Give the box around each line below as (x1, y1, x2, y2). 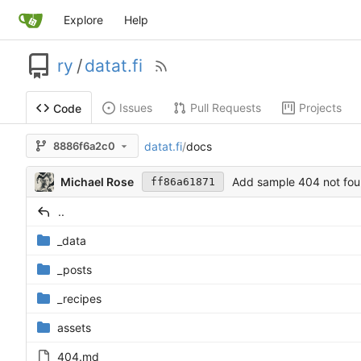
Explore (63, 13, 103, 27)
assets (57, 321, 91, 335)
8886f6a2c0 (53, 139, 115, 153)
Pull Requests (190, 101, 261, 115)
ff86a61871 (150, 176, 215, 189)
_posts (57, 263, 92, 277)
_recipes (57, 292, 102, 306)
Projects (299, 101, 342, 115)
